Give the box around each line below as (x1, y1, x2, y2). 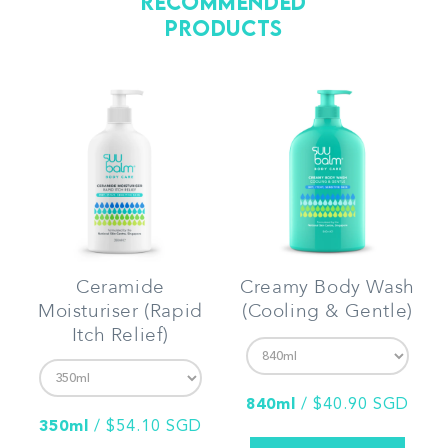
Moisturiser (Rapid (38, 298, 203, 325)
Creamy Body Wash (240, 274, 415, 301)
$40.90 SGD (313, 397, 409, 414)
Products (165, 14, 283, 42)
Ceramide (76, 274, 165, 301)
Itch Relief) (71, 322, 170, 349)
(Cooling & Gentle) (242, 298, 413, 325)
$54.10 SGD (106, 419, 202, 436)
